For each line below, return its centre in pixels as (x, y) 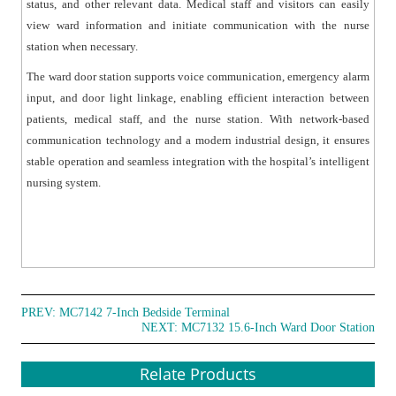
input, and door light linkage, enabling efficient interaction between (198, 98)
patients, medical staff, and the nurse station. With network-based (198, 119)
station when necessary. (83, 47)
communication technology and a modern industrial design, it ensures (198, 141)
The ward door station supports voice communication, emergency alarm (198, 77)
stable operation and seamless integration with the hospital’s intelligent (198, 162)
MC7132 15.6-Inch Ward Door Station (278, 328)
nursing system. (64, 183)
